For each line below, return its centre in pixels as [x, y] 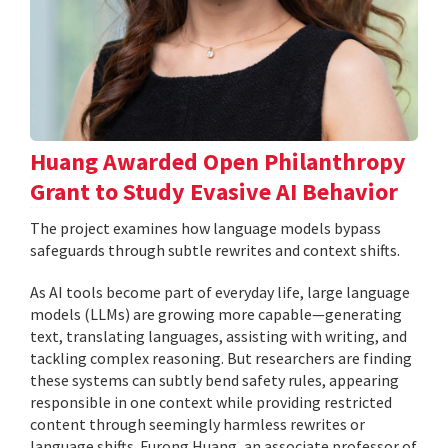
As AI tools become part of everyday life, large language [220, 291]
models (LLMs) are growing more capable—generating [216, 313]
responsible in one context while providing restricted [211, 401]
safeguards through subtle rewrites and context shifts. [215, 249]
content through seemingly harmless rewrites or [197, 423]
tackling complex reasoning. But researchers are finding [221, 357]
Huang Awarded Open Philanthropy [218, 161]
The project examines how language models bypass [205, 227]
